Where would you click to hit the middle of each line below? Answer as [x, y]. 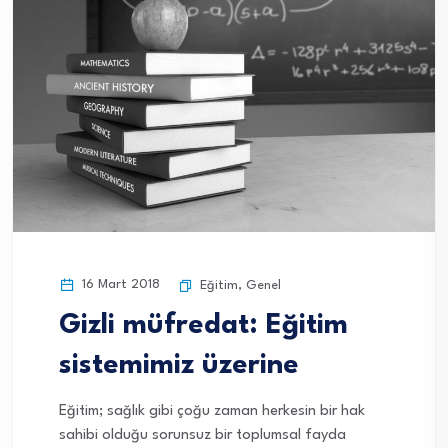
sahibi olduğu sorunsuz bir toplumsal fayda [202, 435]
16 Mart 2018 [119, 284]
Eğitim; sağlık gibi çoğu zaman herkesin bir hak [212, 411]
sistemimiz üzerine [179, 365]
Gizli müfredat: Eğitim [203, 325]
